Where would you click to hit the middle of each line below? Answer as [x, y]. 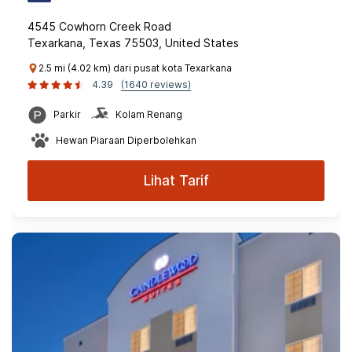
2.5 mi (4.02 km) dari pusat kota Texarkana [135, 68]
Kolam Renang [149, 114]
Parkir [67, 114]
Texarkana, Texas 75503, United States [133, 43]
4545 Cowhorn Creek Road [99, 26]
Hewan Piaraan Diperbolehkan [126, 140]
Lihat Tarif [176, 181]
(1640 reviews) [156, 84]
